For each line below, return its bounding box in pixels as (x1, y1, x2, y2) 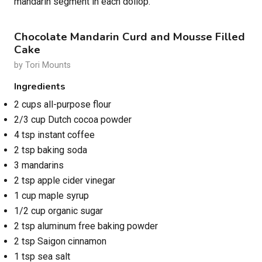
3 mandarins (14, 160, 64, 171)
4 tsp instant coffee (14, 129, 95, 141)
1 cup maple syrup (14, 190, 89, 202)
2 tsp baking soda (14, 144, 87, 156)
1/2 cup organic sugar (14, 205, 103, 217)
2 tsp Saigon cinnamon (14, 236, 106, 247)
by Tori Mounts (14, 60, 71, 71)
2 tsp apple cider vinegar (14, 175, 115, 187)
